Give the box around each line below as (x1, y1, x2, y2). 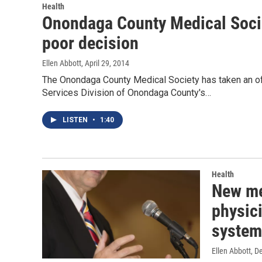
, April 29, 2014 (81, 58, 129, 68)
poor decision (42, 33, 139, 54)
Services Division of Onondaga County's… (42, 87, 211, 99)
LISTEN (63, 116, 89, 125)
